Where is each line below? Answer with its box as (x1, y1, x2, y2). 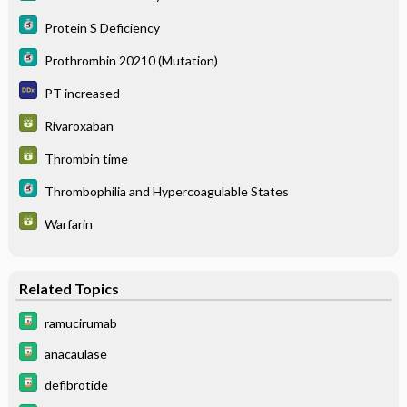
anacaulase (44, 345, 107, 362)
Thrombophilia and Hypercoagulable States (44, 183, 289, 199)
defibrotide (44, 376, 108, 392)
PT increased (44, 84, 120, 101)
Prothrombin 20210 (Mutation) (44, 52, 218, 68)
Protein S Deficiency (44, 19, 160, 35)
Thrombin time (44, 150, 128, 166)
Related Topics (18, 279, 119, 297)
